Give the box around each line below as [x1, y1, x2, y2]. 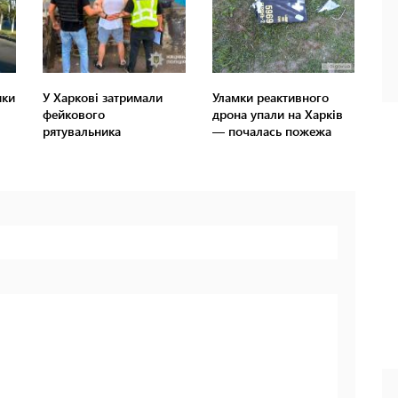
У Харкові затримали [43, 89, 163, 107]
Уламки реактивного [211, 89, 329, 107]
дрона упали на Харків [211, 106, 343, 123]
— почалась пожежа [211, 123, 331, 140]
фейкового [43, 106, 106, 123]
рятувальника [43, 123, 122, 140]
